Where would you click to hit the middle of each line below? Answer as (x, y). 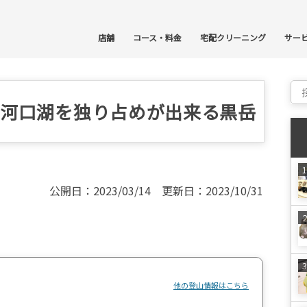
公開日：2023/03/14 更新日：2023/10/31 (156, 191)
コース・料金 (157, 37)
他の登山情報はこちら (211, 285)
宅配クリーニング (233, 37)
